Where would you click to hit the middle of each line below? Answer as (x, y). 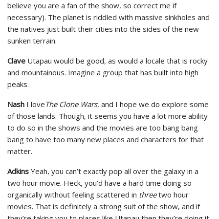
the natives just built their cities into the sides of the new (103, 29)
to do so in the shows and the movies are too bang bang (103, 127)
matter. (20, 151)
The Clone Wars (71, 104)
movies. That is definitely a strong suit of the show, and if (104, 206)
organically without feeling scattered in (73, 194)
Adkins (18, 171)
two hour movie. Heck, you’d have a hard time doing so (99, 183)
